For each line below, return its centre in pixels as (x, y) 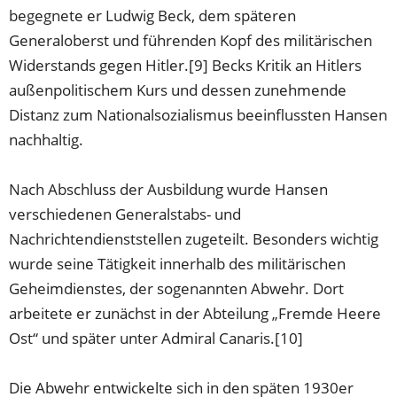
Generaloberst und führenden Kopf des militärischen (191, 40)
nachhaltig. (47, 139)
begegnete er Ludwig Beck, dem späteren (153, 15)
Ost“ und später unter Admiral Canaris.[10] (156, 338)
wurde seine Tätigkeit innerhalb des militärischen (178, 263)
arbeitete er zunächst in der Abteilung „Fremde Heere (195, 313)
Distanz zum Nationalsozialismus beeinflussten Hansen (198, 114)
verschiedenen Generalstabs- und (125, 214)
